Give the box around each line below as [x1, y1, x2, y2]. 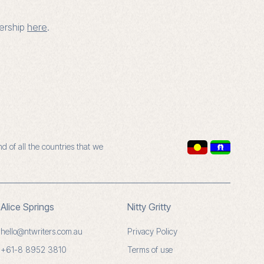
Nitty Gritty [127, 201, 171, 213]
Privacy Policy [127, 226, 177, 236]
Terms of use [127, 245, 173, 255]
